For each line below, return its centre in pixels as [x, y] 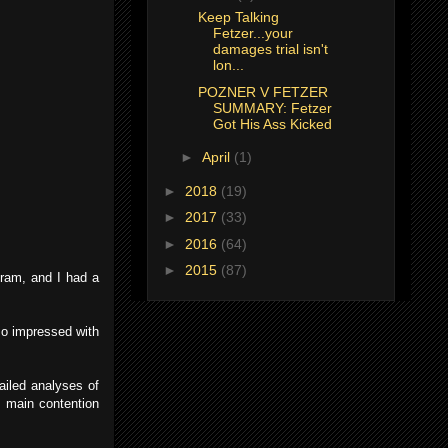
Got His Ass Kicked [272, 123]
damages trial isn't [270, 49]
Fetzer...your [252, 33]
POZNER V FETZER [262, 91]
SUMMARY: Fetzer [272, 107]
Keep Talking [238, 17]
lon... [228, 65]
